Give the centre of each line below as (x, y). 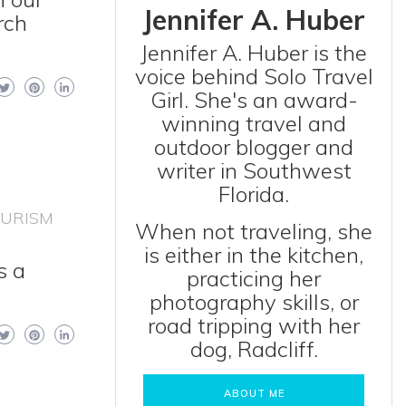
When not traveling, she (254, 231)
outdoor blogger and (254, 147)
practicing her (254, 278)
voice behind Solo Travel (254, 76)
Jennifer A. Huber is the (254, 53)
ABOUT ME (254, 393)
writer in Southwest (254, 170)
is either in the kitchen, (254, 255)
